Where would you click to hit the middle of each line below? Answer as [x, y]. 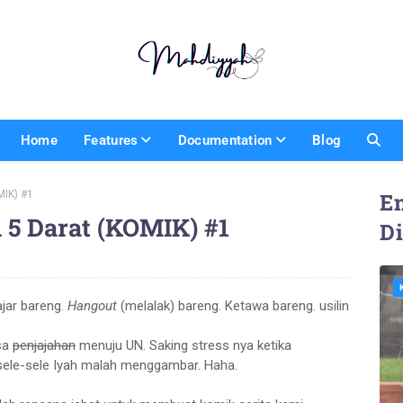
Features [111, 140]
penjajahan [44, 345]
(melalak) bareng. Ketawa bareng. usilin [233, 305]
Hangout [92, 305]
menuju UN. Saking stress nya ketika [184, 345]
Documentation [225, 140]
